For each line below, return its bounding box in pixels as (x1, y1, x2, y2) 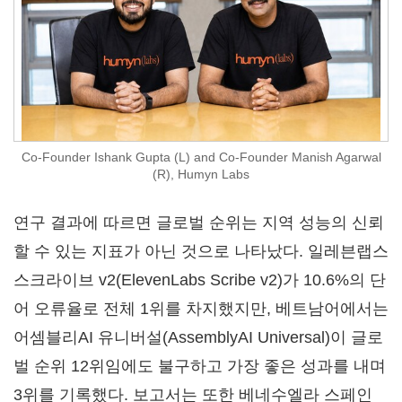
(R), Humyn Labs (153, 167, 249, 181)
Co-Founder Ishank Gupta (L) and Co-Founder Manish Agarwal (21, 150, 381, 164)
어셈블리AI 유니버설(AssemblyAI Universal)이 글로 (13, 328, 383, 346)
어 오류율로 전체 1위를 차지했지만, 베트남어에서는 (13, 300, 389, 318)
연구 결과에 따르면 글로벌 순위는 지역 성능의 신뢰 (13, 214, 384, 232)
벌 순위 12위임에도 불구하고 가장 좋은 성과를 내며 (13, 357, 386, 375)
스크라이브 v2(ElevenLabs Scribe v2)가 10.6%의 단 (13, 271, 386, 289)
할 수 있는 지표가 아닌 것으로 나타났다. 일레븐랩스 (13, 242, 389, 260)
